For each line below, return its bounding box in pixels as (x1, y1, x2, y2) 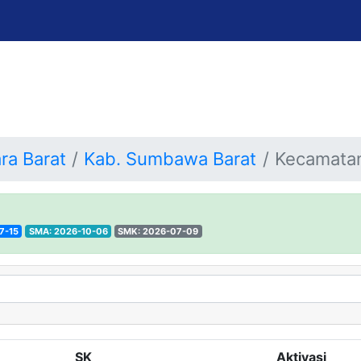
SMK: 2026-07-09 (118, 225, 199, 237)
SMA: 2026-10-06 (28, 225, 108, 237)
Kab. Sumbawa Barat (84, 148, 257, 169)
